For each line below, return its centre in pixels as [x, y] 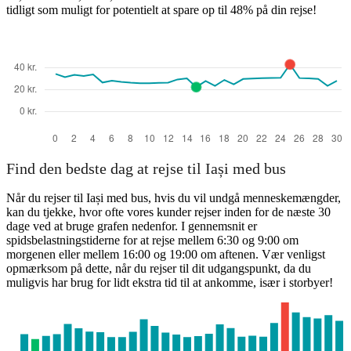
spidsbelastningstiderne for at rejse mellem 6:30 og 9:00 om [152, 241]
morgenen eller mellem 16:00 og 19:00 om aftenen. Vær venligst [166, 255]
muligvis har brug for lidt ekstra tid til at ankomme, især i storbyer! [170, 283]
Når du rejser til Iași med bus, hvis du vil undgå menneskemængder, [174, 198]
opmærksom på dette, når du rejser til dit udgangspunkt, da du [159, 269]
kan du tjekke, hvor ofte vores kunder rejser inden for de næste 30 [168, 212]
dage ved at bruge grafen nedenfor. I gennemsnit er [132, 226]
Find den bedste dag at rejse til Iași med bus [146, 169]
